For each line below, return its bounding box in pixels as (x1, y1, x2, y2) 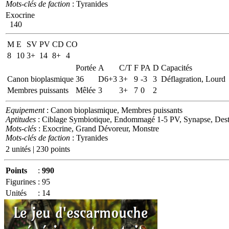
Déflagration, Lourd (161, 74, 225, 83)
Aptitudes (6, 114, 36, 124)
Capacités (161, 63, 192, 72)
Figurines (6, 177, 36, 186)
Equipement (6, 105, 44, 114)
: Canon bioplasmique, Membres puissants (44, 105, 182, 114)
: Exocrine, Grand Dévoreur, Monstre (36, 124, 159, 133)
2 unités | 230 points (6, 144, 70, 153)
